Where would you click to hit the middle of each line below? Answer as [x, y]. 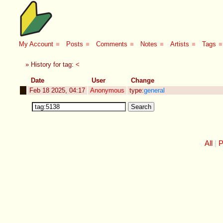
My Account [36, 44]
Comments [112, 44]
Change [142, 80]
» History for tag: [51, 64]
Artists [180, 44]
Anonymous [108, 90]
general [155, 90]
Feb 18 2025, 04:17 [57, 90]
